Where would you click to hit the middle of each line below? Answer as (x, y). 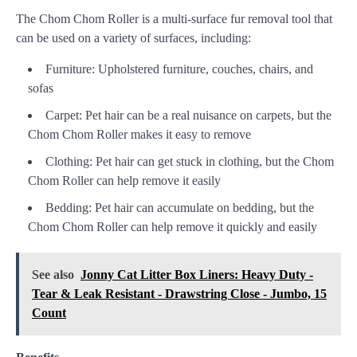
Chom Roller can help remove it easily (124, 181)
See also (53, 275)
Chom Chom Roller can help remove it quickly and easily (173, 227)
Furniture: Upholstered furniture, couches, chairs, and (179, 69)
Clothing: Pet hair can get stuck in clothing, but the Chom (190, 162)
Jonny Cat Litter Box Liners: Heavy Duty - (197, 275)
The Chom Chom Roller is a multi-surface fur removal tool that (174, 19)
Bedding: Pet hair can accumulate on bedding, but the (180, 208)
